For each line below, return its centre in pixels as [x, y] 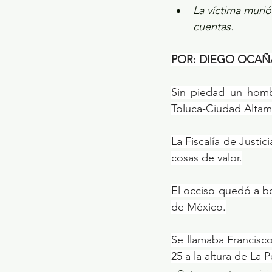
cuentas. [213, 26]
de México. [199, 207]
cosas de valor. [207, 158]
